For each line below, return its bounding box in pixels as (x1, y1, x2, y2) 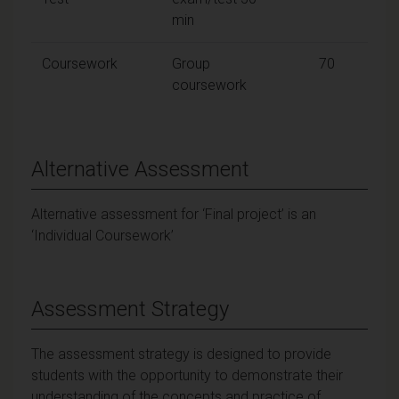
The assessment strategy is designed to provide (31, 345, 331, 362)
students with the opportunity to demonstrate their (31, 366, 343, 384)
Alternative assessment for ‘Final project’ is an (31, 205, 316, 223)
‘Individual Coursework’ (31, 226, 174, 244)
